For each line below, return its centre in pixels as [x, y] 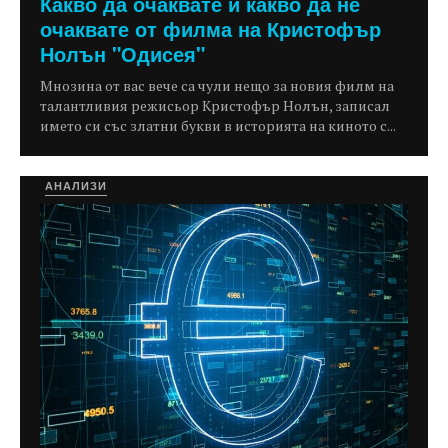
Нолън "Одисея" [122, 53]
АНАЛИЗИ [76, 186]
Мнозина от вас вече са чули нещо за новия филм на [217, 85]
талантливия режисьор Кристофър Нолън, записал [215, 105]
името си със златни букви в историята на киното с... [218, 125]
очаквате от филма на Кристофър [210, 28]
